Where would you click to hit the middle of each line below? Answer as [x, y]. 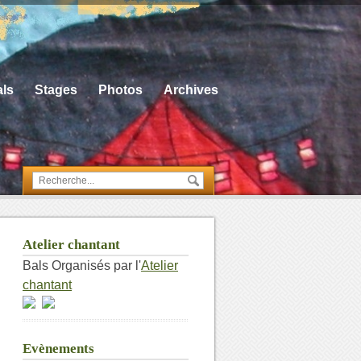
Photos [120, 90]
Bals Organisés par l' [82, 266]
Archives [191, 90]
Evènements [58, 349]
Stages [56, 90]
